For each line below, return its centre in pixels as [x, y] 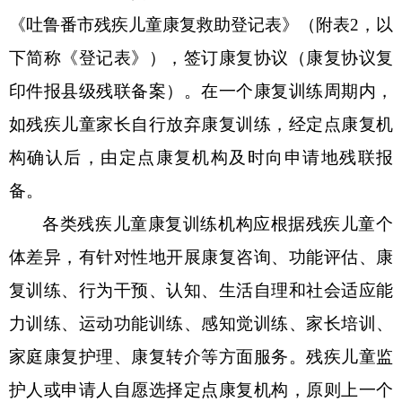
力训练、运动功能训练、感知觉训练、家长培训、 [201, 323]
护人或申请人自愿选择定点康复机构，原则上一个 [201, 389]
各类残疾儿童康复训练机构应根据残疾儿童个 [218, 223]
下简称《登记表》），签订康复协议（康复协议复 [201, 57]
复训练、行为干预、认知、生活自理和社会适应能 [201, 290]
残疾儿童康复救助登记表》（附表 [222, 24]
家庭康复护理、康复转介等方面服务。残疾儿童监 [201, 356]
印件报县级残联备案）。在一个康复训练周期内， [201, 91]
